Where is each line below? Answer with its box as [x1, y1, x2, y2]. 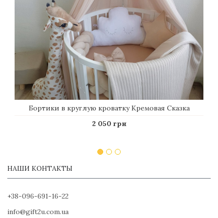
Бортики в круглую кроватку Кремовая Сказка [28, 103, 190, 112]
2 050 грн [91, 119, 127, 128]
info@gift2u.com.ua [7, 207, 69, 216]
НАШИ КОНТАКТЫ [7, 163, 73, 173]
